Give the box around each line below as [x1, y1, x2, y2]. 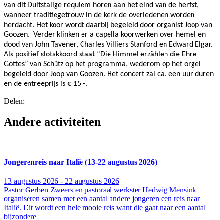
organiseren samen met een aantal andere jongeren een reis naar [4, 194, 200, 203]
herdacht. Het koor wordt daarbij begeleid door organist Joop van [4, 21, 212, 29]
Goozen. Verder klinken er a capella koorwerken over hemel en [4, 30, 206, 39]
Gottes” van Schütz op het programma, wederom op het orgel [4, 60, 201, 68]
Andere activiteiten [4, 115, 101, 128]
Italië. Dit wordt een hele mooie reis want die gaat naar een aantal [4, 203, 206, 212]
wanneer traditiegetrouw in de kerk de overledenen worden [4, 11, 194, 19]
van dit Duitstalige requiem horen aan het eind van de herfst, [4, 1, 199, 9]
